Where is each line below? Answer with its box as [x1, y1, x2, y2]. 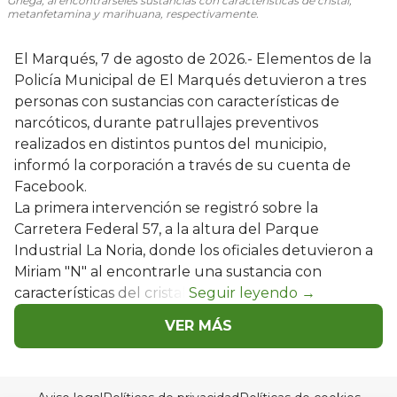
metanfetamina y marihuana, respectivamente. [7, 7, 259, 21]
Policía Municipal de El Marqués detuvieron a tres [14, 72, 366, 90]
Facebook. [14, 178, 87, 196]
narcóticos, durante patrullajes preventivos [14, 114, 318, 132]
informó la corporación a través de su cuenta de [14, 157, 351, 175]
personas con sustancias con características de [14, 93, 339, 111]
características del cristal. [14, 284, 189, 302]
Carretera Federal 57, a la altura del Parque [14, 221, 319, 238]
